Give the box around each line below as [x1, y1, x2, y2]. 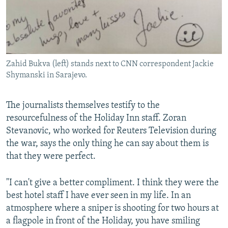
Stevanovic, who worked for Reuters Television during [6, 126, 216, 136]
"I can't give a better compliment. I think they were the [6, 178, 219, 188]
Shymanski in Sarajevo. [6, 71, 87, 80]
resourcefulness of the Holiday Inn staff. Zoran [6, 113, 186, 124]
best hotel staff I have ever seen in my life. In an [6, 191, 191, 201]
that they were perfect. [6, 152, 96, 162]
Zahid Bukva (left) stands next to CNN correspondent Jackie [6, 60, 214, 69]
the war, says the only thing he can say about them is [6, 139, 209, 149]
